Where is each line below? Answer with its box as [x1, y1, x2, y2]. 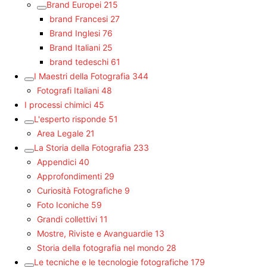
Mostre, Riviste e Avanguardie [37, 228, 153, 238]
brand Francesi [49, 13, 108, 24]
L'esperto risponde [34, 113, 106, 124]
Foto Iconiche [37, 199, 89, 210]
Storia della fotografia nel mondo [37, 242, 164, 253]
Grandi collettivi [37, 213, 97, 224]
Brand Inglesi [49, 27, 100, 38]
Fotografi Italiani [37, 85, 99, 95]
